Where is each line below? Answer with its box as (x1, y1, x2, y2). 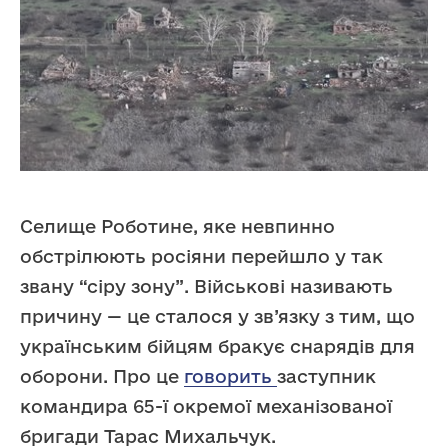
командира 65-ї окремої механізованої (20, 395, 392, 416)
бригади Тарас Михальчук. (20, 425, 276, 446)
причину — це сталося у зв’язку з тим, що (20, 305, 415, 326)
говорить (184, 365, 277, 386)
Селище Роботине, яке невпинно (20, 215, 335, 236)
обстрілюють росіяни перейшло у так (20, 245, 383, 266)
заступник (277, 365, 376, 386)
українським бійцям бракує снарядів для (20, 335, 415, 356)
